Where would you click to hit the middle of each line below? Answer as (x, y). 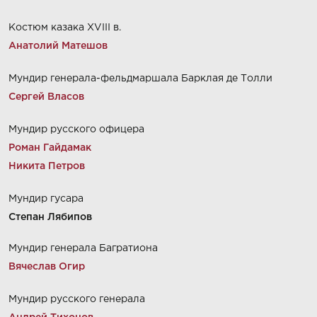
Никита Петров (47, 166)
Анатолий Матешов (58, 46)
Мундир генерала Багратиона (83, 248)
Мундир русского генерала (77, 299)
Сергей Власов (46, 97)
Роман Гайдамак (50, 148)
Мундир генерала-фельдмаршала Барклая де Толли (140, 79)
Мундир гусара (46, 199)
